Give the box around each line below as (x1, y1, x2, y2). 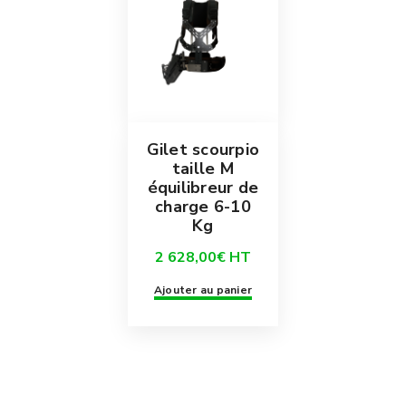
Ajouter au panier (153, 283, 253, 298)
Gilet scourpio (146, 139, 260, 161)
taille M (171, 158, 234, 180)
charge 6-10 (155, 196, 251, 218)
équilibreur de (147, 177, 259, 199)
